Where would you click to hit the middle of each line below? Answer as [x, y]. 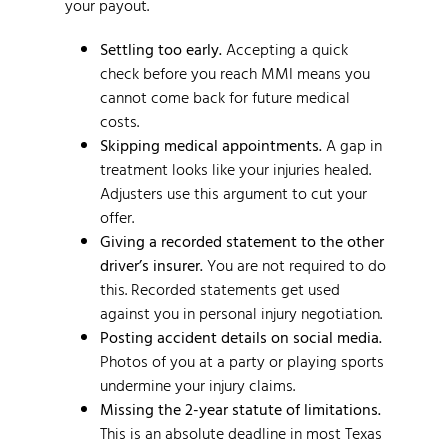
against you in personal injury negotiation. [241, 312]
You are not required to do [294, 264]
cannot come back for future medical [225, 96]
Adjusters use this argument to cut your [233, 192]
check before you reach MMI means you [235, 72]
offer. [117, 216]
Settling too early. [161, 48]
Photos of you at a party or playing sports [242, 360]
